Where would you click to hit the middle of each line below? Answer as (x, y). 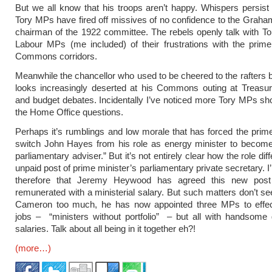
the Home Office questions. (69, 112)
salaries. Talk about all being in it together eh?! (105, 229)
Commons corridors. (56, 56)
